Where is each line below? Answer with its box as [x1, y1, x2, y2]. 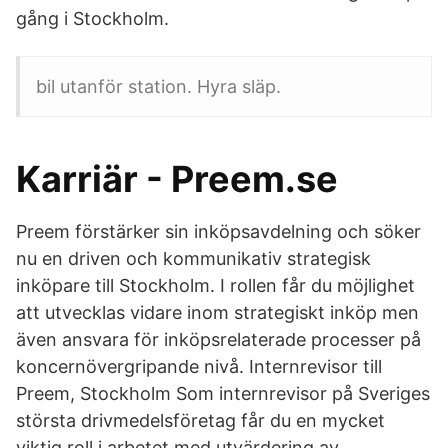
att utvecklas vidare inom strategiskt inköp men [16, 302, 419, 323]
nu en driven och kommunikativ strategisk [16, 248, 371, 269]
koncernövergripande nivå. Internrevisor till [16, 356, 382, 377]
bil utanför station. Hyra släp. [36, 76, 281, 97]
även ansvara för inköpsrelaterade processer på [16, 329, 421, 350]
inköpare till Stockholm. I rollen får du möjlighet [16, 275, 415, 296]
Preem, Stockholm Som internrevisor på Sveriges [16, 383, 430, 404]
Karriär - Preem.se [16, 157, 338, 201]
